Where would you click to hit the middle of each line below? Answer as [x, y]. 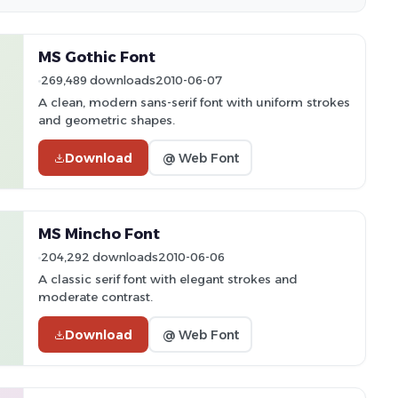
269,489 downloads [98, 80]
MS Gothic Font [97, 57]
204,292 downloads [99, 257]
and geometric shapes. [107, 120]
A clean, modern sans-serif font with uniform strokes [194, 102]
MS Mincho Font [99, 234]
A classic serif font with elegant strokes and [168, 279]
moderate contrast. [96, 297]
